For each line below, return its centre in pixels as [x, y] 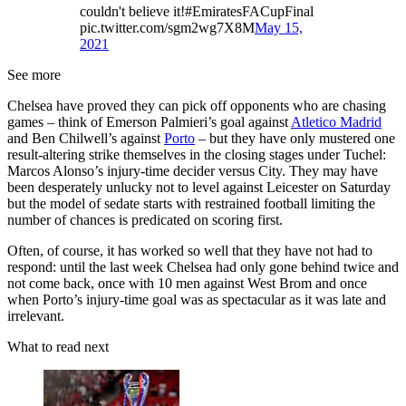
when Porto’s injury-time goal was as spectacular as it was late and [197, 299]
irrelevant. [38, 315]
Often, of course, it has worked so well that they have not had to [190, 250]
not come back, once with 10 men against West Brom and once [187, 283]
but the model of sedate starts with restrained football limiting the [191, 203]
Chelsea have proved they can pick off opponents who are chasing [197, 105]
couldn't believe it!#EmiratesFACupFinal [197, 11]
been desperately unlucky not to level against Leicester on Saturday [199, 187]
